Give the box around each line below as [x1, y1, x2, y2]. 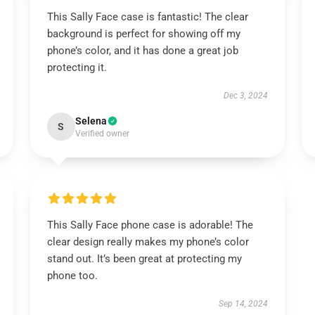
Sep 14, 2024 [219, 299, 269, 309]
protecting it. [46, 61, 107, 74]
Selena [75, 115, 107, 127]
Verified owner [75, 129, 129, 139]
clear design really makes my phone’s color [46, 236, 249, 248]
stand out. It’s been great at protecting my [46, 252, 242, 265]
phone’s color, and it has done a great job [46, 44, 238, 57]
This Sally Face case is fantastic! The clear [46, 11, 248, 23]
